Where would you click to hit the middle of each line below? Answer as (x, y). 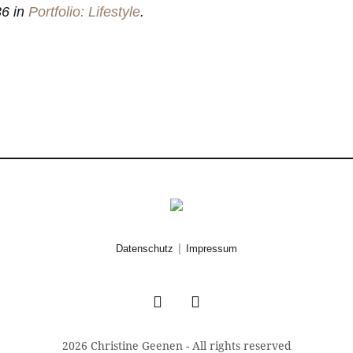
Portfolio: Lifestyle (84, 12)
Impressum (212, 249)
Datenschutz (145, 249)
